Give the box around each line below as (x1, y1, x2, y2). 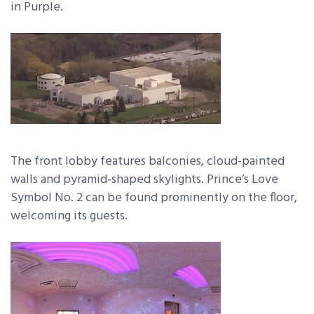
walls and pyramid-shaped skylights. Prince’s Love (11, 169, 278, 190)
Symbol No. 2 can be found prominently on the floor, (11, 187, 297, 208)
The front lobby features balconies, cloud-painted (11, 151, 285, 172)
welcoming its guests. (11, 205, 128, 226)
